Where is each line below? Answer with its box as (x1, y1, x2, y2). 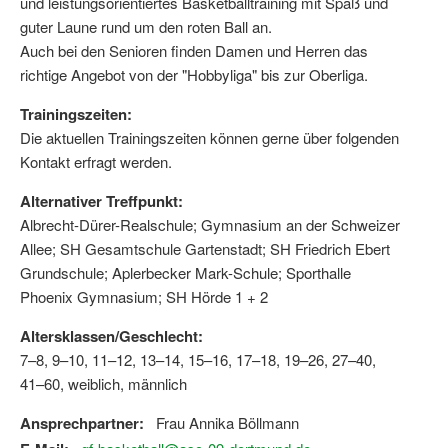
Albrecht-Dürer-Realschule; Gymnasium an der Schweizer (20, 214, 400, 235)
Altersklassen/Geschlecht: (20, 325, 203, 347)
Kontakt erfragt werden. (20, 151, 172, 172)
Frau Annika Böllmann (156, 412, 299, 433)
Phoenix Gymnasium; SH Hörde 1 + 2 (20, 286, 268, 307)
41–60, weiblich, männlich (20, 373, 187, 394)
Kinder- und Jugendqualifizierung (50, 226, 284, 248)
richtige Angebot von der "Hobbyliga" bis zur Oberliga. (20, 64, 368, 85)
